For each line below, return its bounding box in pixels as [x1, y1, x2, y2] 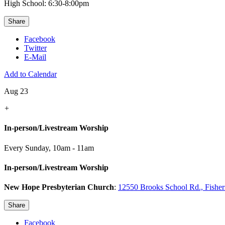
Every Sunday [4, 143, 49, 152]
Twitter [24, 44, 47, 52]
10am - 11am [53, 143, 94, 152]
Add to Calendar [4, 70, 57, 78]
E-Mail [24, 53, 46, 61]
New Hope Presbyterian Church [4, 183, 114, 192]
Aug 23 [4, 87, 28, 95]
